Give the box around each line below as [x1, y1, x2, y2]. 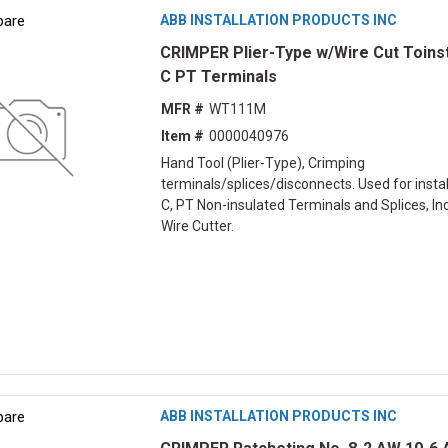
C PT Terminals [160, 66, 277, 86]
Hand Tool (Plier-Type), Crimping [160, 155, 365, 172]
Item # [160, 128, 204, 145]
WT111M [208, 101, 266, 118]
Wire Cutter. [160, 218, 234, 235]
